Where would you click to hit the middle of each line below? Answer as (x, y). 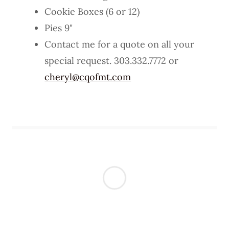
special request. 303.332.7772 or (112, 60)
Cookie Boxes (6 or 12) (92, 11)
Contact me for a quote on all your (120, 44)
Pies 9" (60, 28)
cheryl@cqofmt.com (88, 77)
